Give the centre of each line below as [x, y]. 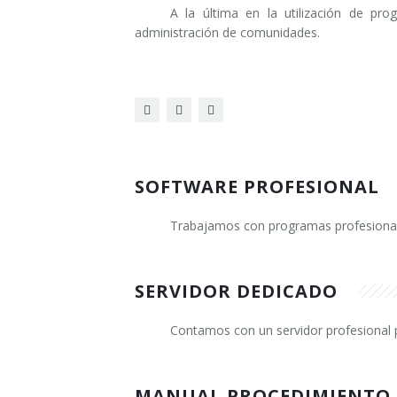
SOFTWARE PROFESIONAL [260, 187]
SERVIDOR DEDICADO [239, 292]
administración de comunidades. [227, 33]
